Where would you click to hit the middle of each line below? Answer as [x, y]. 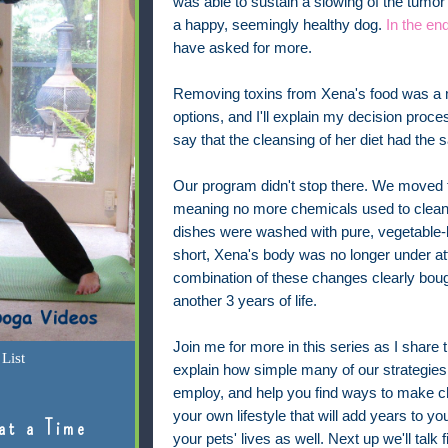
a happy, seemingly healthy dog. [279, 25]
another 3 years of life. [246, 301]
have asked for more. [242, 48]
